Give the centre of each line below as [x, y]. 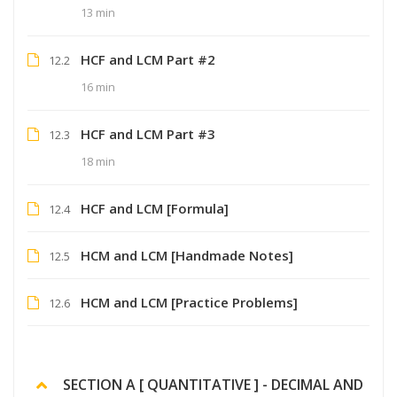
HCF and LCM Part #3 [148, 133]
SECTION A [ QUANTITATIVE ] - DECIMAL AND [213, 384]
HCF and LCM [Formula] [155, 208]
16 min [98, 86]
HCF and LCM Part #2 [148, 59]
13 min [98, 12]
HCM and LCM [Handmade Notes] [187, 255]
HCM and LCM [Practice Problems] [189, 302]
